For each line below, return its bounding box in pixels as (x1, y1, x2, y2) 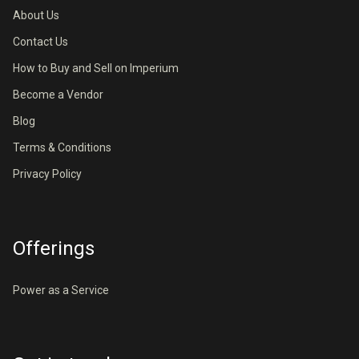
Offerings (13, 237, 95, 260)
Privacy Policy (13, 167, 82, 180)
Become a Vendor (13, 88, 103, 101)
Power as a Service (13, 284, 109, 296)
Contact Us (13, 35, 68, 48)
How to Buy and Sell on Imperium (13, 62, 179, 75)
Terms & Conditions (13, 141, 111, 154)
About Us (13, 9, 59, 22)
